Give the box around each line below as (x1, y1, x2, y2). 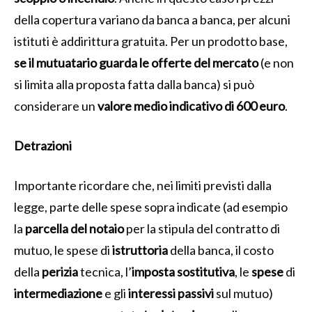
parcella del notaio (25, 220, 124, 236)
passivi (178, 285, 214, 301)
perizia (42, 263, 78, 279)
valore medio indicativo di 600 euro (97, 97, 285, 114)
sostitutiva (177, 263, 235, 279)
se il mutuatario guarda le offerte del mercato (14, 54, 258, 70)
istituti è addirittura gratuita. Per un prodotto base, (14, 33, 288, 49)
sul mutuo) (214, 285, 273, 301)
